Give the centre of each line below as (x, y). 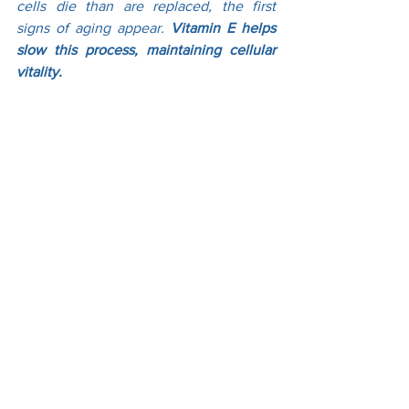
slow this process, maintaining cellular (146, 49)
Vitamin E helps (223, 27)
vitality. (39, 71)
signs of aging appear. (94, 27)
